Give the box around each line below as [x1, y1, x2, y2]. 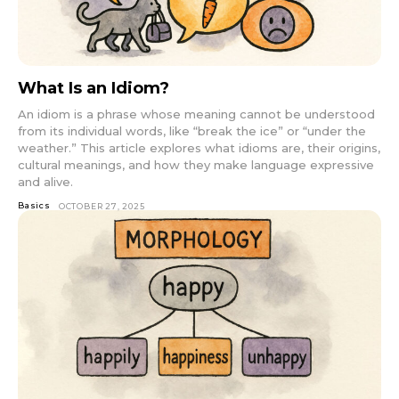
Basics [18, 200, 51, 211]
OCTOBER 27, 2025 [58, 201, 145, 212]
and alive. [18, 175, 73, 190]
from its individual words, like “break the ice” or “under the [18, 124, 366, 139]
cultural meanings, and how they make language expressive [18, 158, 374, 173]
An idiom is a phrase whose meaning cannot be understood [18, 107, 375, 122]
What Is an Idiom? [18, 78, 169, 99]
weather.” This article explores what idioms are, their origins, [18, 141, 380, 156]
